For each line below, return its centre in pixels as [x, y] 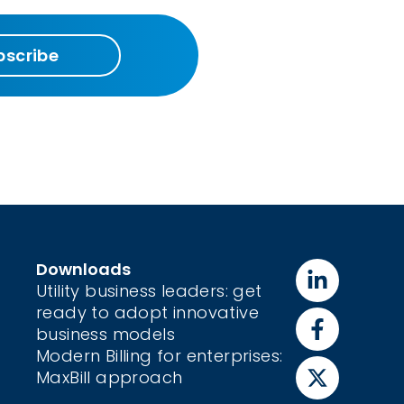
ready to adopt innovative [147, 312]
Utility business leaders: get [149, 291]
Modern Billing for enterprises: [160, 356]
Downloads [83, 269]
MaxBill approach [110, 377]
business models [106, 334]
